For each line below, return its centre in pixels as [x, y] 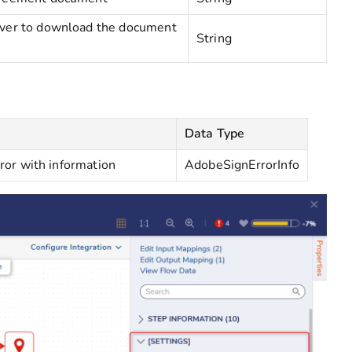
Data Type [215, 134]
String [214, 38]
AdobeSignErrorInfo [242, 165]
